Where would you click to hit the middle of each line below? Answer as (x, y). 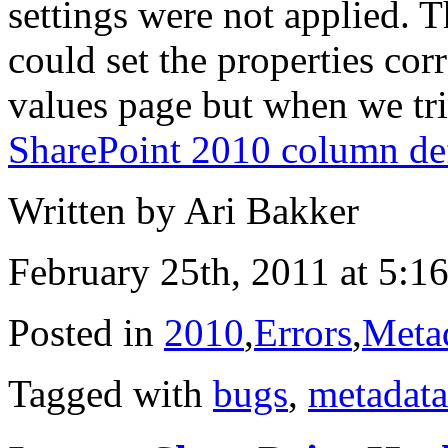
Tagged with (110, 393)
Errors (303, 332)
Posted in (86, 332)
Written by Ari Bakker (183, 210)
